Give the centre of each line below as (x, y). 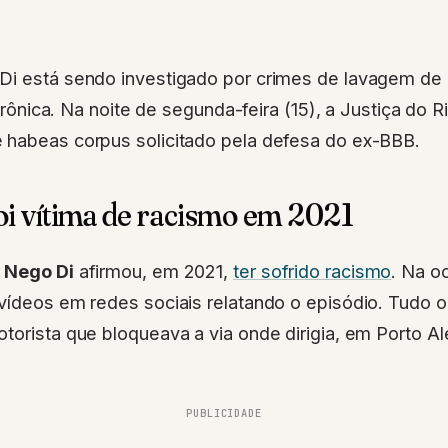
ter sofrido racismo (312, 271)
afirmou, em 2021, (153, 271)
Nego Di (39, 271)
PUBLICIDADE (224, 413)
